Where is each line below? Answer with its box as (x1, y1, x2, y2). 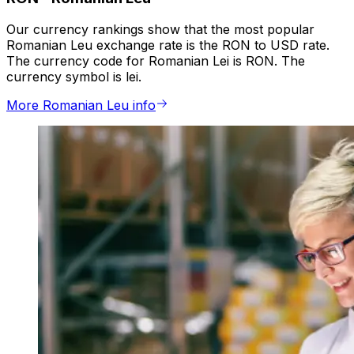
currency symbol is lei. (6, 69, 141, 85)
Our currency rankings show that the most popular (6, 21, 314, 38)
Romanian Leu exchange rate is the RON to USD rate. (6, 37, 330, 54)
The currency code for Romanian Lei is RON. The (6, 53, 305, 70)
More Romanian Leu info (6, 97, 156, 114)
